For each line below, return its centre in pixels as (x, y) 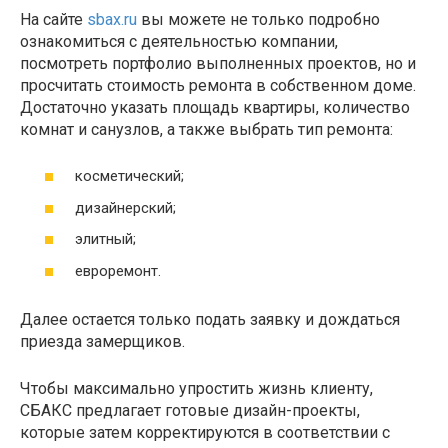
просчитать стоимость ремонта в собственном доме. (218, 85)
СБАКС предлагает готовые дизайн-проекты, (190, 410)
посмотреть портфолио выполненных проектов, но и (218, 63)
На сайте (53, 19)
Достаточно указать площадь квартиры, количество (215, 107)
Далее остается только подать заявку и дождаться (210, 319)
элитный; (105, 239)
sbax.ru (112, 19)
